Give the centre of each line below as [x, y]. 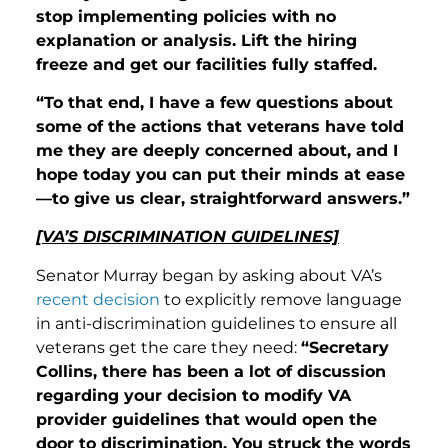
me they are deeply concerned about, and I [217, 150]
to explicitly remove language [281, 299]
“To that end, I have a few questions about [214, 102]
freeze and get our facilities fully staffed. [206, 64]
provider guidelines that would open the [206, 419]
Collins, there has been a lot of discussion [211, 371]
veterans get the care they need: [168, 347]
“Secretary [345, 347]
